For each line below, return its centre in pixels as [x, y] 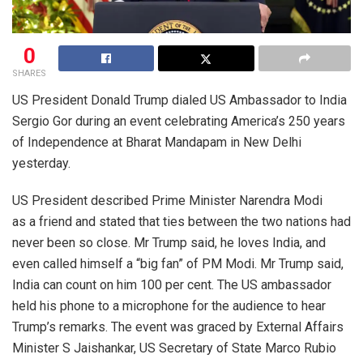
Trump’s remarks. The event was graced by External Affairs [178, 327]
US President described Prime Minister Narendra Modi [167, 200]
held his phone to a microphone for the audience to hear [169, 305]
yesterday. [41, 163]
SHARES [29, 73]
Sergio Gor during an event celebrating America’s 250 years [179, 121]
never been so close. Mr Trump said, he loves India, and [169, 242]
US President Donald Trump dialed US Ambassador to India [179, 100]
